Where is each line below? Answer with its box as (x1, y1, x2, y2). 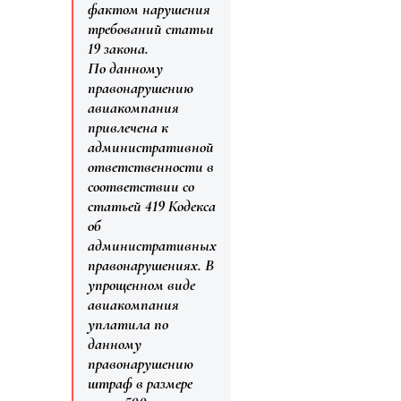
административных (88, 235, 217, 255)
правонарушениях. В (88, 254, 214, 275)
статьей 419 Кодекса (88, 195, 216, 216)
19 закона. (88, 38, 149, 58)
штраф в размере (88, 372, 192, 393)
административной (88, 136, 214, 157)
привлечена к (88, 116, 168, 137)
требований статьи (88, 18, 214, 38)
